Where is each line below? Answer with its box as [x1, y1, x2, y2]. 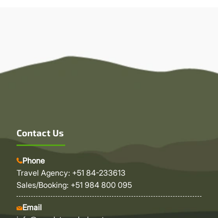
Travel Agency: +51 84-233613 [16, 168, 126, 178]
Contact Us [16, 127, 64, 138]
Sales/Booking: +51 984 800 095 [16, 180, 132, 190]
